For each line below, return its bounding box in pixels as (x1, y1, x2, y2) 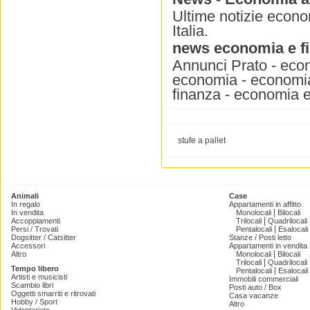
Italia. (172, 22, 208, 39)
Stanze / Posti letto (229, 233, 291, 241)
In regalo (11, 200, 40, 208)
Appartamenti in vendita (229, 241, 307, 250)
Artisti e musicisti (11, 273, 67, 281)
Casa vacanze (229, 291, 278, 300)
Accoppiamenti (11, 217, 60, 225)
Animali (11, 192, 39, 200)
